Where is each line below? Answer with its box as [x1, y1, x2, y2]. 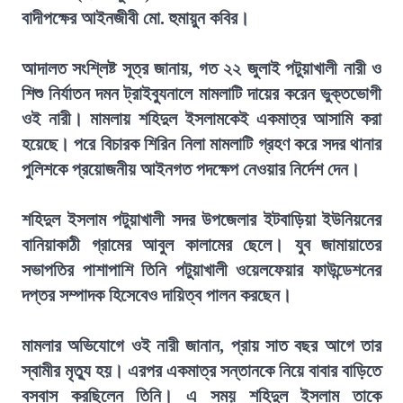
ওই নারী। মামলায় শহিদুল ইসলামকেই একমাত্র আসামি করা [22, 109, 381, 129]
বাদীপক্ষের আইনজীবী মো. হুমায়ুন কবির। [22, 8, 249, 28]
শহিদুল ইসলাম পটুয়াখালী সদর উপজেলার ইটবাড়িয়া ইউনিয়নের [22, 210, 381, 229]
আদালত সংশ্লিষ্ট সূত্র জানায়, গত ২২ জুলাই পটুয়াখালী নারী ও [22, 58, 381, 78]
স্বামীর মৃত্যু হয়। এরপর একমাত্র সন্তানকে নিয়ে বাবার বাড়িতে [22, 361, 381, 381]
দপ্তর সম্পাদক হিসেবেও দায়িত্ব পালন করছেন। [22, 285, 291, 305]
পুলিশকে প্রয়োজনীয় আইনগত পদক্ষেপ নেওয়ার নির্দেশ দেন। [22, 159, 360, 179]
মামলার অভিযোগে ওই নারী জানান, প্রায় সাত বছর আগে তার [22, 336, 381, 355]
